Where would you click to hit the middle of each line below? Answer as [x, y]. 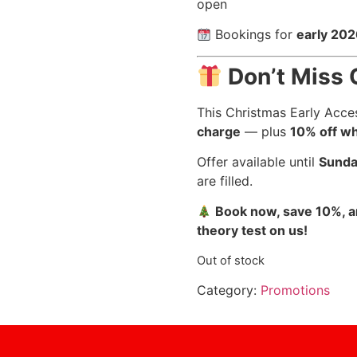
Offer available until [257, 162]
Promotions [295, 290]
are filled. [224, 181]
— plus [265, 131]
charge [218, 131]
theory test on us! [252, 231]
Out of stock [230, 260]
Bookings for [254, 35]
